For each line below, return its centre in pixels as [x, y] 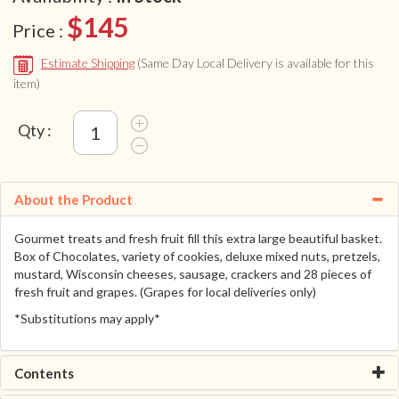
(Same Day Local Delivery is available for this [256, 63]
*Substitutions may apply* [87, 318]
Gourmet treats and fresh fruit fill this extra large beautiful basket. [198, 238]
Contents [44, 373]
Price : [40, 31]
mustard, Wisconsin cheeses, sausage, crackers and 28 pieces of [193, 273]
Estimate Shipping [88, 63]
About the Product [73, 199]
